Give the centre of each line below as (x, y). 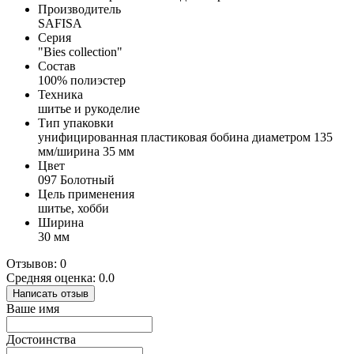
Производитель (79, 9)
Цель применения (86, 194)
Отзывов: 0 (36, 264)
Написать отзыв (51, 294)
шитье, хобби (73, 209)
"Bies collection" (80, 52)
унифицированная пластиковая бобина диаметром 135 (185, 137)
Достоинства (41, 340)
